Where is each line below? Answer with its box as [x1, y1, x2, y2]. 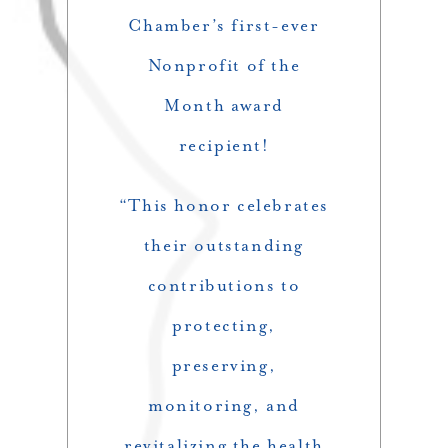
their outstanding [143, 235, 305, 257]
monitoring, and [148, 395, 300, 417]
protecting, [172, 315, 276, 337]
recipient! [178, 135, 270, 157]
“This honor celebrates [118, 195, 330, 217]
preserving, [171, 355, 277, 377]
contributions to [147, 275, 301, 297]
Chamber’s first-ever [128, 15, 320, 37]
